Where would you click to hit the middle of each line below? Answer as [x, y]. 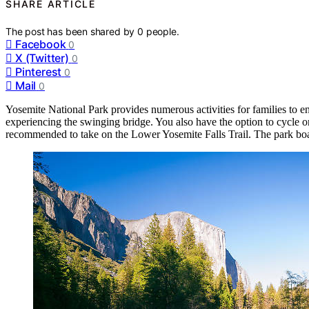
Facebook [41, 44]
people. [162, 32]
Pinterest [39, 72]
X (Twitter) [42, 58]
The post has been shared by [72, 32]
